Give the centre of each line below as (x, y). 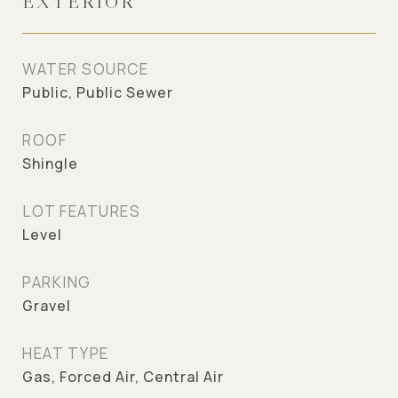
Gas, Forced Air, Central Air (123, 377)
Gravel (47, 306)
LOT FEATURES (81, 211)
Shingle (50, 163)
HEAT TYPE (66, 353)
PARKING (57, 282)
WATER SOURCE (85, 69)
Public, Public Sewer (98, 92)
